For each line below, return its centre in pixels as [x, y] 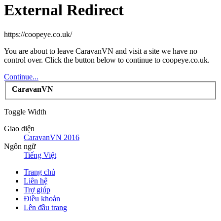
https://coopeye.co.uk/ [38, 34]
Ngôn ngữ [20, 147]
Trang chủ [39, 172]
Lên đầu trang [45, 208]
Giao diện [19, 129]
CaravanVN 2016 [52, 138]
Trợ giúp [37, 190]
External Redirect [64, 10]
